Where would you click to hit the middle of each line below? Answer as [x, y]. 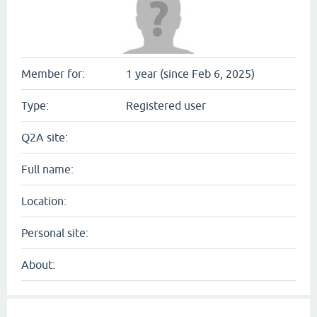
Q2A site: [45, 137]
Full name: [47, 169]
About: [38, 265]
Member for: [53, 74]
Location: [44, 201]
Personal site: [55, 233]
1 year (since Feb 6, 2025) [190, 74]
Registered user [166, 105]
